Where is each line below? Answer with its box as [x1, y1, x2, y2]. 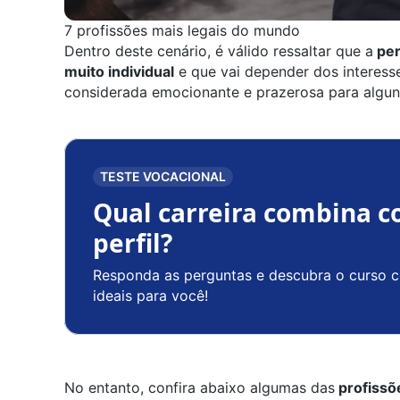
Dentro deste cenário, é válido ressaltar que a [64, 42, 373, 61]
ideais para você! [93, 287, 208, 305]
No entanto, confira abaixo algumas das [64, 379, 335, 397]
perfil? [93, 226, 172, 261]
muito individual [64, 62, 174, 81]
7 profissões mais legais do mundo [64, 21, 300, 40]
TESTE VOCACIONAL [100, 169, 226, 185]
